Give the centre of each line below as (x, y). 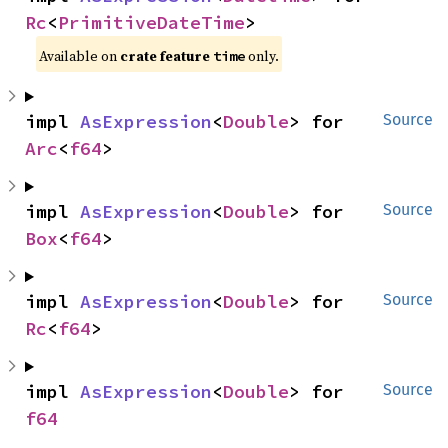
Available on (80, 56)
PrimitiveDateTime (151, 23)
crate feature (167, 56)
